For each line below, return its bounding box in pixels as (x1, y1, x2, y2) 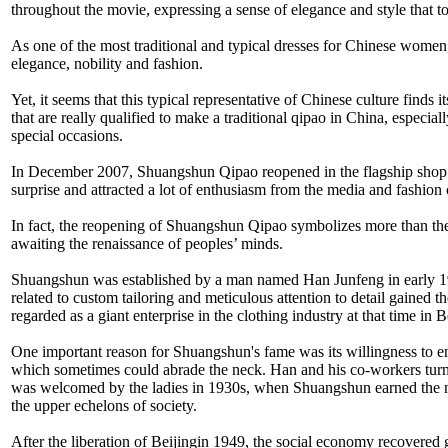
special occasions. (11, 126, 123, 144)
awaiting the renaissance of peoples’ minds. (11, 234, 283, 252)
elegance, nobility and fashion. (11, 54, 203, 72)
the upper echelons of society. (11, 396, 197, 414)
